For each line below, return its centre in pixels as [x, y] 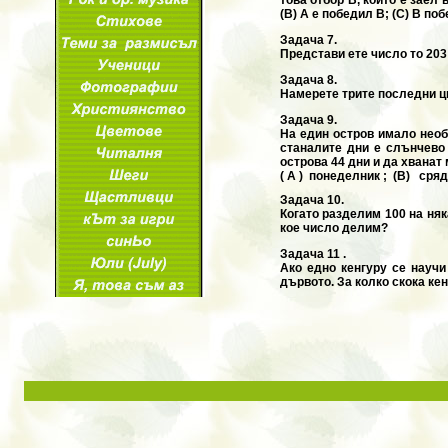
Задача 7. [308, 39]
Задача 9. [308, 119]
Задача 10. [311, 199]
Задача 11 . [312, 253]
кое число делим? [333, 227]
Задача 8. [308, 79]
